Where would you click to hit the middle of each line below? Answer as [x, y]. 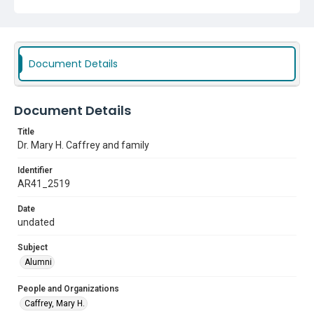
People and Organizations [68, 289]
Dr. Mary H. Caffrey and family [83, 145]
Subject [33, 247]
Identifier [35, 170]
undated [36, 222]
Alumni [38, 262]
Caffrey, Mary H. [55, 303]
